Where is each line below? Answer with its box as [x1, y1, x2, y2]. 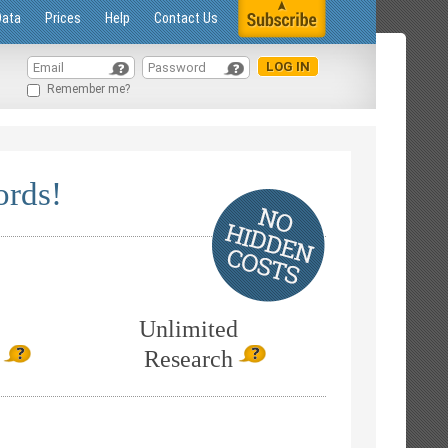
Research [144, 346, 233, 372]
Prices [45, 10, 81, 26]
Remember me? [47, 82, 130, 96]
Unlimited [139, 316, 238, 342]
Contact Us [154, 10, 218, 26]
